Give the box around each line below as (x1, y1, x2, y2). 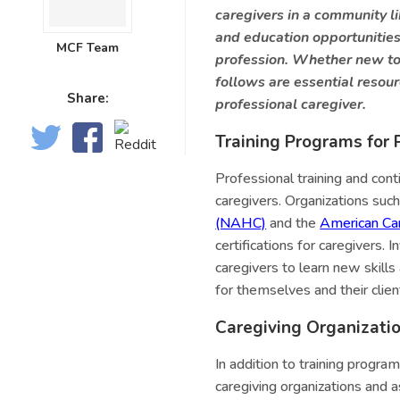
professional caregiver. (215, 95, 367, 115)
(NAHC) (215, 213, 267, 234)
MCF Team (56, 38, 119, 56)
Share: (66, 89, 109, 108)
